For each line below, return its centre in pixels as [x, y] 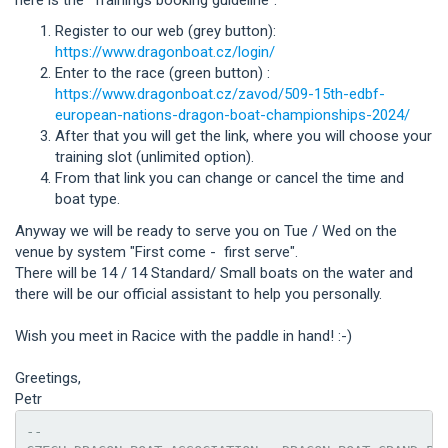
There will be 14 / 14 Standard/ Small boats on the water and [214, 272]
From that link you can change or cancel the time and [229, 178]
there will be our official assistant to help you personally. [198, 293]
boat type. [87, 199]
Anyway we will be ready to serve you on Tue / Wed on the [206, 230]
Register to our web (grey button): [165, 31]
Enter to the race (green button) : [162, 73]
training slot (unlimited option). [154, 157]
